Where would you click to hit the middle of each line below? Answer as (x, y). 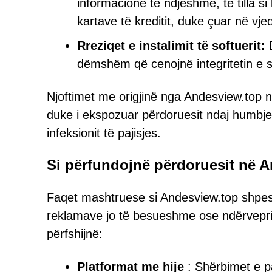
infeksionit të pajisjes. (104, 133)
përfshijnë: (75, 234)
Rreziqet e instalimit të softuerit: (171, 46)
